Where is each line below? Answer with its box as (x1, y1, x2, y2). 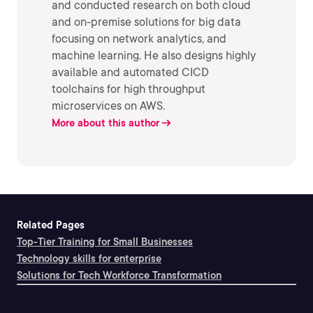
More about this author (52, 117, 159, 129)
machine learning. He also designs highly (52, 49, 256, 63)
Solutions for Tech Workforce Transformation (17, 270, 221, 282)
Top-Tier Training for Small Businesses (17, 236, 193, 248)
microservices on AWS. (52, 99, 165, 113)
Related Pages (17, 219, 85, 231)
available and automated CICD (52, 66, 209, 80)
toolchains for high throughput (52, 82, 205, 96)
